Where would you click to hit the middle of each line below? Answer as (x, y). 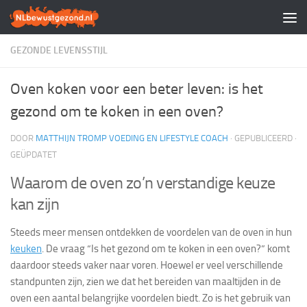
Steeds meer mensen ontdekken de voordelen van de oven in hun (151, 232)
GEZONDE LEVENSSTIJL (59, 50)
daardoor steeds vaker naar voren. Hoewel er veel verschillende (147, 265)
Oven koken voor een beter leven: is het (137, 89)
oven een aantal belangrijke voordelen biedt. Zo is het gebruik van (150, 298)
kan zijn (38, 204)
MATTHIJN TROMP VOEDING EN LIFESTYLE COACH (132, 138)
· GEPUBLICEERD (262, 138)
